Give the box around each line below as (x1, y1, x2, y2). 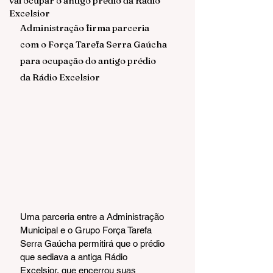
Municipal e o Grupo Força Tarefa (20, 225, 154, 236)
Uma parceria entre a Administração (20, 211, 166, 222)
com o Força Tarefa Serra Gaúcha (20, 38, 169, 50)
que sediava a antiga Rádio (20, 252, 130, 263)
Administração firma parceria (20, 22, 151, 34)
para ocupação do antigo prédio (20, 55, 158, 66)
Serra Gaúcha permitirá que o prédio (20, 238, 167, 249)
